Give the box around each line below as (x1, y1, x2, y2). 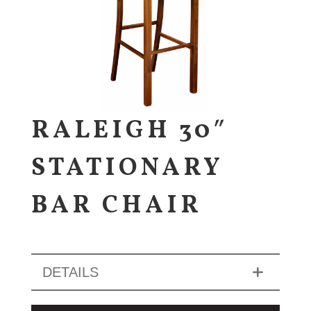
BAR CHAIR (31, 188, 202, 224)
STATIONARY (31, 151, 223, 186)
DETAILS (42, 264, 99, 280)
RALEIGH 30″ (31, 113, 228, 149)
